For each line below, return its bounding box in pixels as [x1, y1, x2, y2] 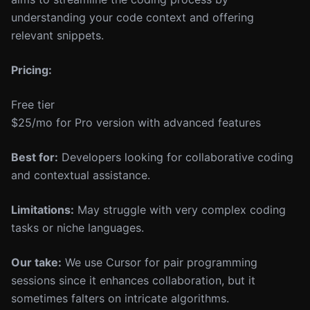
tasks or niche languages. [11, 221, 144, 235]
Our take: [11, 255, 62, 269]
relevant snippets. [11, 28, 104, 42]
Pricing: [11, 63, 52, 77]
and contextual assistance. [11, 168, 150, 182]
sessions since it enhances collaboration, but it [11, 273, 255, 287]
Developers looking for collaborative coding [58, 150, 293, 164]
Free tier [11, 98, 55, 111]
